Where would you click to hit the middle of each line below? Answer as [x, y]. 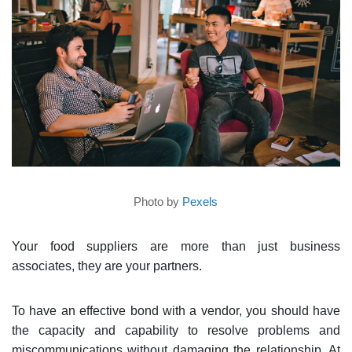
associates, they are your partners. [106, 266]
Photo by [157, 201]
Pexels [199, 201]
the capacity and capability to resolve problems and [176, 330]
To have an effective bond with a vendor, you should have [176, 310]
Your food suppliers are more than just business [176, 246]
